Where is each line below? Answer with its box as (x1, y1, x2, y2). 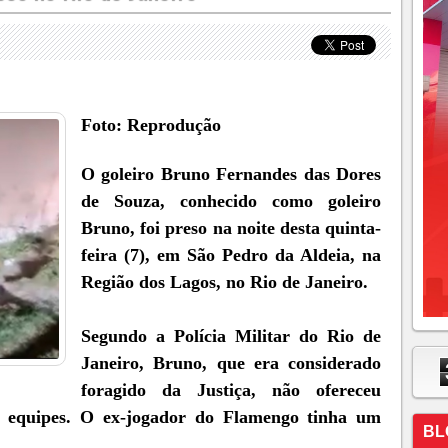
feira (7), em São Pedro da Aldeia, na (81, 245, 382, 265)
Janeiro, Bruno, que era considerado (81, 353, 382, 373)
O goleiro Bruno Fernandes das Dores (81, 164, 382, 184)
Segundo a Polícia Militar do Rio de (81, 326, 382, 346)
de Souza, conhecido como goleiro (81, 191, 382, 211)
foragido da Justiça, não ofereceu (81, 380, 382, 400)
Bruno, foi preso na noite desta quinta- (81, 218, 382, 238)
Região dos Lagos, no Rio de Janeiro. (81, 272, 368, 292)
